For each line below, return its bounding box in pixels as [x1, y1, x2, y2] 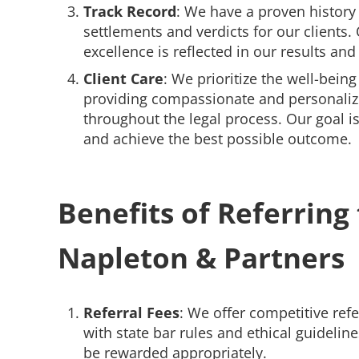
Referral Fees [83, 302, 179, 322]
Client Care [83, 69, 163, 89]
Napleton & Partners [58, 237, 345, 276]
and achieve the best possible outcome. [83, 129, 352, 149]
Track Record [83, 2, 176, 22]
